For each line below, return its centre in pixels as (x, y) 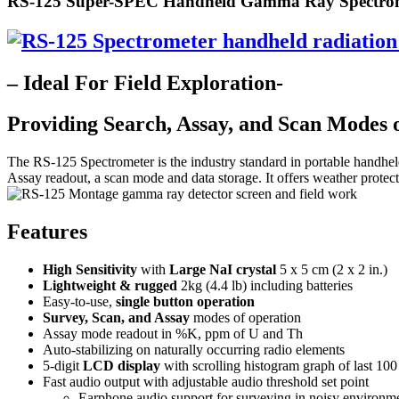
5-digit (63, 366)
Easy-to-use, (79, 302)
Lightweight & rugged (110, 286)
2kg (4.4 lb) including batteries (265, 286)
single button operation (185, 302)
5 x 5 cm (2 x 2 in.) (332, 270)
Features (47, 232)
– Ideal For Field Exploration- (145, 82)
